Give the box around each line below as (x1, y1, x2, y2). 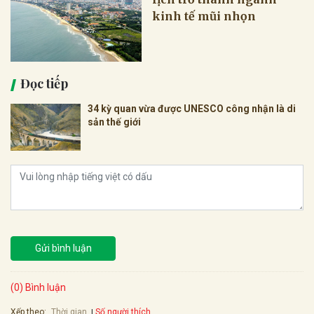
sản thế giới (88, 116, 141, 128)
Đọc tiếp (20, 75, 68, 93)
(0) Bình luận (11, 282, 66, 294)
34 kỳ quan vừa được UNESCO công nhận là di (88, 103, 296, 115)
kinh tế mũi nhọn (152, 9, 257, 24)
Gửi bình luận (34, 243, 92, 254)
